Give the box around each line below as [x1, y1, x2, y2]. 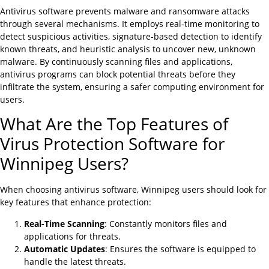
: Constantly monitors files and [104, 217, 227, 229]
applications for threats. [24, 230, 121, 242]
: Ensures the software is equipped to [105, 243, 256, 255]
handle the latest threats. [24, 255, 126, 267]
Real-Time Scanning [24, 217, 104, 229]
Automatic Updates [24, 243, 105, 255]
